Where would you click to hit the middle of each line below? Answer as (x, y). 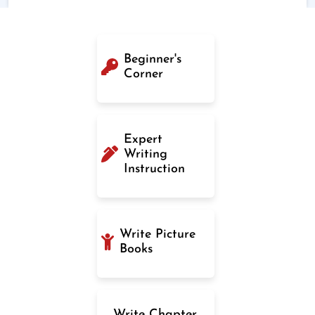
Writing (146, 154)
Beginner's (153, 59)
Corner (143, 74)
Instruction (154, 169)
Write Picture (157, 234)
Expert (143, 139)
